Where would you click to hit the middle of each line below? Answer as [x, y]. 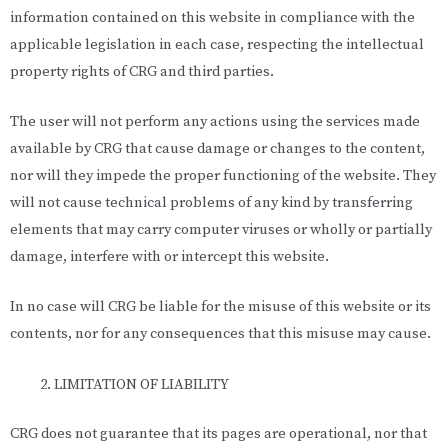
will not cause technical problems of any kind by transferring [211, 202]
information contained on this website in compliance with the [212, 17]
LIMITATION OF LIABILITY [141, 384]
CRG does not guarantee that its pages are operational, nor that [218, 433]
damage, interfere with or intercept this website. [169, 256]
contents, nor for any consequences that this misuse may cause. [220, 334]
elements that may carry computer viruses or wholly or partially [221, 229]
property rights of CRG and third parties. [142, 71]
